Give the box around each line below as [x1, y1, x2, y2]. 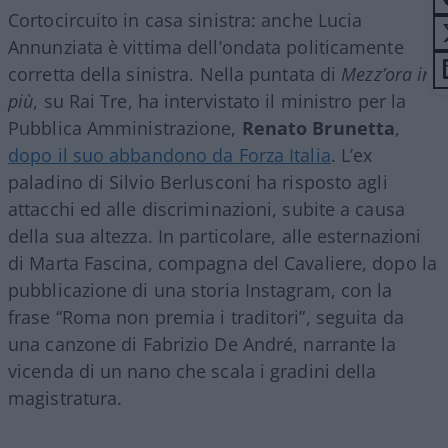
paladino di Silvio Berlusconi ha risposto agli [8, 169, 388, 194]
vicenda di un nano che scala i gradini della [8, 358, 377, 383]
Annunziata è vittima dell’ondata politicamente [8, 34, 404, 59]
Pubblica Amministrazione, [8, 115, 237, 140]
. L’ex [330, 142, 373, 167]
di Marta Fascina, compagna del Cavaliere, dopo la [8, 250, 437, 275]
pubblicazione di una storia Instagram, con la [8, 277, 393, 302]
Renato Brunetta [236, 115, 396, 140]
